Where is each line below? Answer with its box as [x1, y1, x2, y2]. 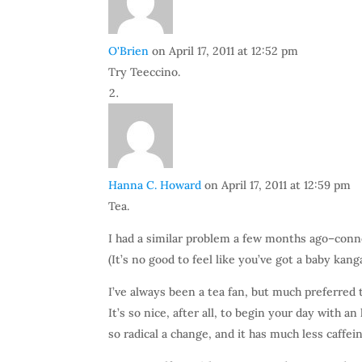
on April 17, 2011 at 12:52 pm [152, 44, 299, 58]
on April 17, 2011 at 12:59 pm [204, 178, 351, 192]
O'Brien [108, 44, 149, 58]
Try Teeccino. [108, 65, 181, 79]
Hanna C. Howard [108, 178, 202, 192]
